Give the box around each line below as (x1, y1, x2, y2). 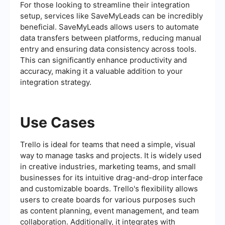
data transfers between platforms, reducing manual (20, 33, 201, 43)
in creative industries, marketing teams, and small (20, 162, 196, 172)
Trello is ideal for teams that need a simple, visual (20, 140, 195, 150)
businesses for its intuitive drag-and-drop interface (20, 173, 203, 183)
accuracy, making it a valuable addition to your (20, 66, 183, 76)
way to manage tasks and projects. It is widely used (20, 151, 201, 161)
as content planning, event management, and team (20, 206, 199, 216)
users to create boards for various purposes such (20, 195, 195, 205)
